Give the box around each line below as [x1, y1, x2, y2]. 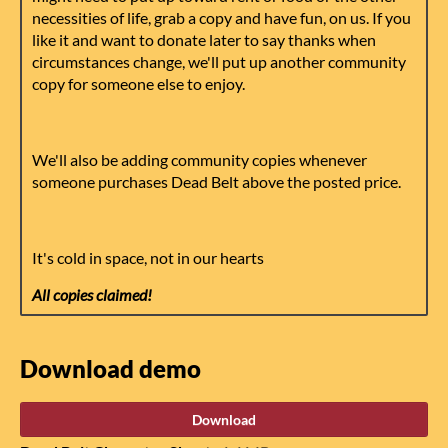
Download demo [20, 353, 201, 383]
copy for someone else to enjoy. [32, 73, 248, 93]
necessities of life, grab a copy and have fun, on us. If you [32, 7, 411, 27]
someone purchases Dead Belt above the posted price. [32, 171, 401, 191]
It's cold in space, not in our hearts [32, 247, 264, 267]
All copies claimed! [32, 284, 152, 304]
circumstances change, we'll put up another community [32, 51, 406, 71]
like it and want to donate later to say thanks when [32, 29, 376, 49]
